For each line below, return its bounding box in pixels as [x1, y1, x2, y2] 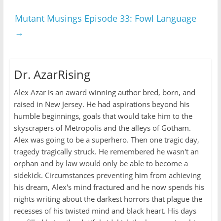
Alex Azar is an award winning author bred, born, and [13, 87, 195, 97]
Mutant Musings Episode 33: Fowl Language [14, 12, 196, 24]
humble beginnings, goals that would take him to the [13, 110, 192, 121]
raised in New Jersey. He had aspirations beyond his [13, 99, 189, 109]
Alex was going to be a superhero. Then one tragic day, [13, 134, 199, 145]
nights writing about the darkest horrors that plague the [13, 193, 202, 204]
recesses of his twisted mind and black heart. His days [13, 205, 196, 216]
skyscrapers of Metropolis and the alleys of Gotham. [13, 122, 191, 133]
